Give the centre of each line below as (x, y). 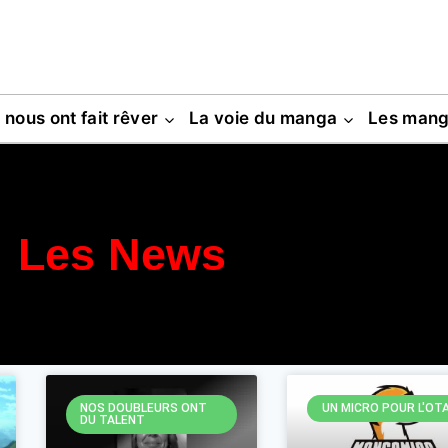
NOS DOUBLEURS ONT (143, 408)
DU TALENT (112, 420)
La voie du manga (263, 117)
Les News (122, 255)
